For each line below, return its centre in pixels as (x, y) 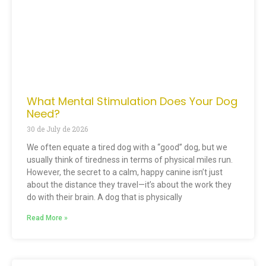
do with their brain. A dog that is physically (104, 197)
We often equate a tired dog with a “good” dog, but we (127, 148)
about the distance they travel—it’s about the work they (129, 185)
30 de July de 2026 (57, 129)
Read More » (47, 218)
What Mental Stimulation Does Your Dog (132, 102)
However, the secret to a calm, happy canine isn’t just (125, 172)
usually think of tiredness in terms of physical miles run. (130, 160)
